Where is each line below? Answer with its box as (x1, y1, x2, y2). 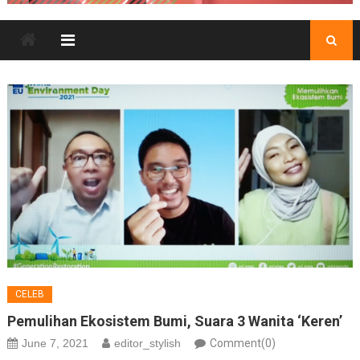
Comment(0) (209, 337, 276, 350)
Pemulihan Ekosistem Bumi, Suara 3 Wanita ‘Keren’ (6, 313, 342, 330)
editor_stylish (113, 337, 181, 350)
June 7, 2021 (21, 337, 88, 350)
